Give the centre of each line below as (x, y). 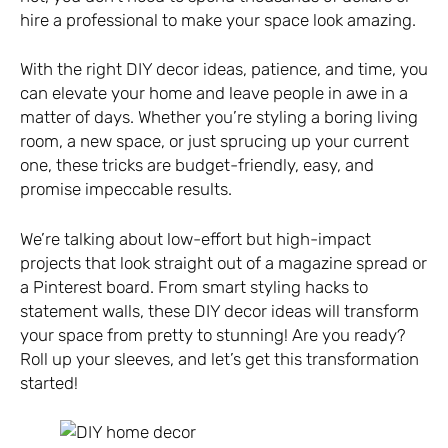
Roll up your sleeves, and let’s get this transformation (219, 358)
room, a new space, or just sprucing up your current (214, 141)
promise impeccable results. (126, 189)
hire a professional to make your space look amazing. (218, 19)
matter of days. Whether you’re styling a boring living (219, 117)
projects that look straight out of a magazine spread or (223, 262)
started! (49, 382)
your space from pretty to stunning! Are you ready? (213, 334)
